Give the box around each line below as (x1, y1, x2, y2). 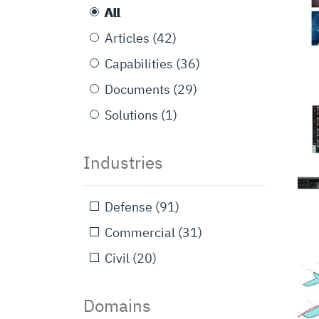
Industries (83, 151, 163, 174)
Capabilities (105, 56, 173, 72)
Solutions (105, 107, 158, 123)
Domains (83, 294, 151, 317)
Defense (105, 199, 152, 215)
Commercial (105, 224, 175, 241)
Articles (105, 30, 150, 46)
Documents (105, 81, 170, 98)
